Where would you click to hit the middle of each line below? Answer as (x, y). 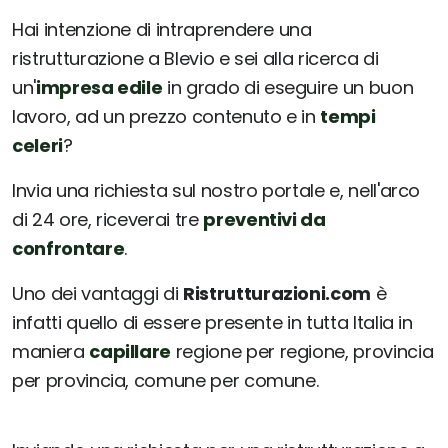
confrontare (68, 249)
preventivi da (264, 220)
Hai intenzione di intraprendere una (162, 30)
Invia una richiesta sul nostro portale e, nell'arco (216, 191)
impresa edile (99, 88)
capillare (130, 352)
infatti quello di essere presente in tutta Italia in (212, 323)
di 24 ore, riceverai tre (108, 220)
